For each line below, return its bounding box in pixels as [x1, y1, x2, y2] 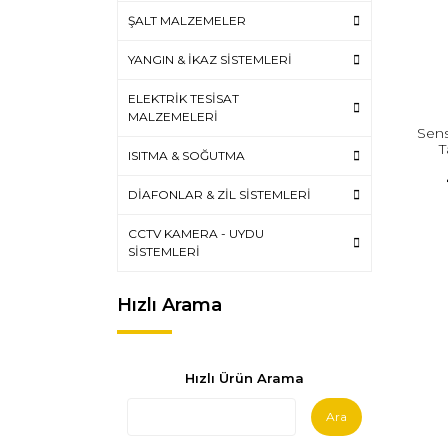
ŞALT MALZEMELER [128, 13, 246, 28]
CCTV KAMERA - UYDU [128, 226, 264, 241]
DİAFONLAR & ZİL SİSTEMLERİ [128, 187, 311, 202]
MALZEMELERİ [128, 109, 218, 124]
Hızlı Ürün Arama [185, 370, 304, 386]
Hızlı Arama [117, 294, 222, 316]
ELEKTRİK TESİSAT [128, 91, 239, 106]
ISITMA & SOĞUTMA [128, 148, 245, 163]
